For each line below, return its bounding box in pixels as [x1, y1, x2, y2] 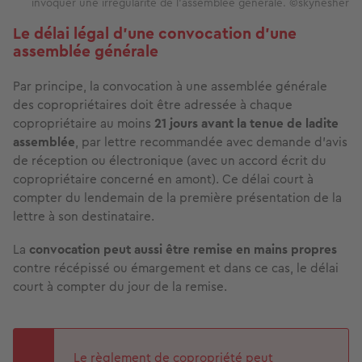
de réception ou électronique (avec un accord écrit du [13, 151, 326, 170]
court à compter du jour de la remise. [13, 277, 227, 297]
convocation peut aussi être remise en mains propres [29, 240, 337, 259]
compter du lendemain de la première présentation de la [13, 188, 342, 208]
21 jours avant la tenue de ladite [154, 114, 339, 133]
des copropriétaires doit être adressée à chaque [13, 95, 293, 115]
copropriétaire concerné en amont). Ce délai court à [13, 170, 314, 189]
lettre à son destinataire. [13, 207, 158, 226]
